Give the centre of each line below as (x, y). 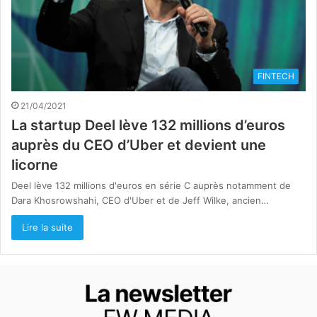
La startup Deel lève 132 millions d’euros (148, 126)
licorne (35, 165)
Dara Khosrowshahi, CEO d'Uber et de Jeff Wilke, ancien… (140, 201)
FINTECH (276, 76)
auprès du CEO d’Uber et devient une (139, 145)
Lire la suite (47, 227)
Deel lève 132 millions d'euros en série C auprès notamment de (151, 186)
